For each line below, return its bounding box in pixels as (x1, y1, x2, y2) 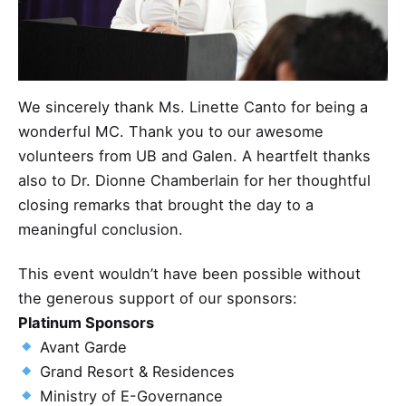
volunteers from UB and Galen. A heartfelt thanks (18, 147, 371, 166)
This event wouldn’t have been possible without (18, 265, 361, 284)
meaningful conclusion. (18, 220, 183, 239)
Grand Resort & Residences (34, 362, 235, 382)
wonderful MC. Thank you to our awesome (18, 122, 324, 141)
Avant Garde (34, 338, 127, 357)
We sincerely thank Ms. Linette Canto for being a (18, 98, 368, 117)
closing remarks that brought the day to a (18, 196, 314, 215)
